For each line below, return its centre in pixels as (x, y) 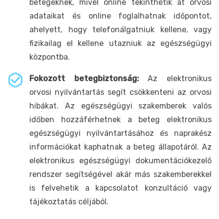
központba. (50, 57)
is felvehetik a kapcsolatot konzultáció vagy (120, 188)
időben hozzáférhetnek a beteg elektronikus (120, 119)
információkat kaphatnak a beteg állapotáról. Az (120, 147)
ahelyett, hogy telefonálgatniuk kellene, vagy (120, 29)
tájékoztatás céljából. (69, 201)
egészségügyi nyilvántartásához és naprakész (120, 133)
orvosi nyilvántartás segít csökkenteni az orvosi (120, 92)
